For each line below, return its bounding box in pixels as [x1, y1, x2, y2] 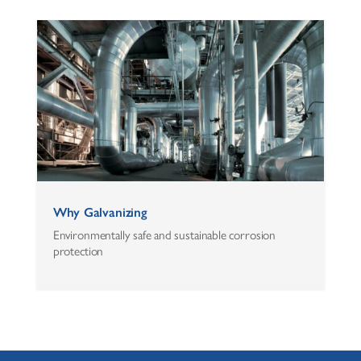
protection [52, 243, 104, 259]
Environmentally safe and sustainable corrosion [52, 227, 276, 243]
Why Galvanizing [52, 205, 147, 221]
